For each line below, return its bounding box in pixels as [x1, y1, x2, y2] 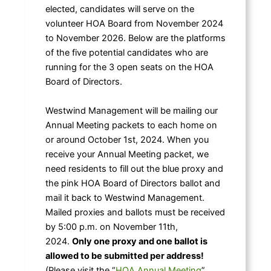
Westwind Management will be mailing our [45, 105, 218, 116]
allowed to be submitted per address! [45, 250, 204, 261]
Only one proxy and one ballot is [71, 235, 207, 247]
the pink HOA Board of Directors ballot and [45, 177, 220, 189]
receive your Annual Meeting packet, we [45, 148, 209, 160]
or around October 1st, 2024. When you [45, 134, 209, 145]
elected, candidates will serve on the [45, 4, 194, 15]
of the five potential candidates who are [45, 47, 208, 59]
